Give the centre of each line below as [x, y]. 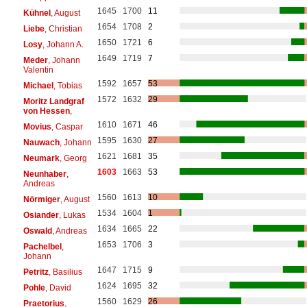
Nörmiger [41, 199]
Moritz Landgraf [53, 101]
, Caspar [67, 126]
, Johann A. [63, 44]
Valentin [38, 70]
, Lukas [72, 215]
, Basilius [65, 272]
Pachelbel [42, 246]
